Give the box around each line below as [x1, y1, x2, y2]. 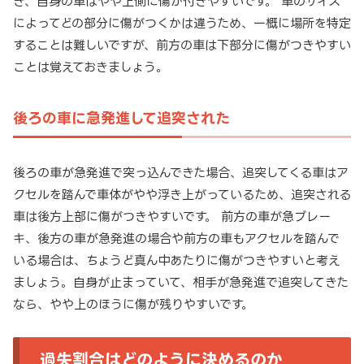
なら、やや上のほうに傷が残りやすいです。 [13, 297, 253, 312]
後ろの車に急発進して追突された [13, 110, 230, 127]
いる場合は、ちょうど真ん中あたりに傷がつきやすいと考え [13, 253, 340, 268]
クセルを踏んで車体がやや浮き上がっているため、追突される [13, 188, 351, 202]
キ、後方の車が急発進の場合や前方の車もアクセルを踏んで [13, 232, 340, 246]
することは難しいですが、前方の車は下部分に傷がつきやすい [13, 38, 351, 53]
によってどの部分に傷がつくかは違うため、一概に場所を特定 [13, 16, 351, 31]
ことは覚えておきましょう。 [13, 60, 168, 75]
